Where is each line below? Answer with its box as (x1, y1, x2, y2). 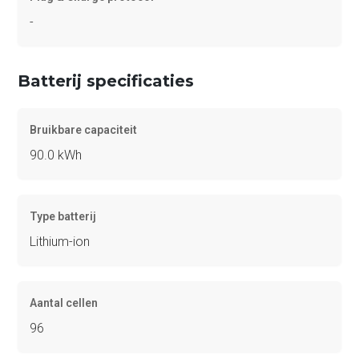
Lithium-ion (30, 233, 91, 249)
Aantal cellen (30, 296, 99, 309)
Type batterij (30, 209, 97, 223)
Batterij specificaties (18, 71, 195, 91)
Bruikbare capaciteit (30, 123, 138, 136)
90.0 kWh (30, 147, 83, 163)
